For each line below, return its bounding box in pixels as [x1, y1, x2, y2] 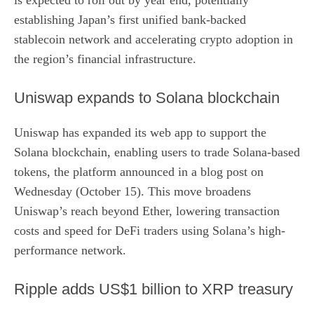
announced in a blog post [120, 164, 247, 179]
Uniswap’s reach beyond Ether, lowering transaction [14, 203, 280, 218]
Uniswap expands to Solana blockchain [14, 88, 280, 107]
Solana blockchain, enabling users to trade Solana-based [14, 144, 300, 159]
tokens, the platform [14, 164, 120, 179]
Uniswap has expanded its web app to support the [14, 125, 266, 139]
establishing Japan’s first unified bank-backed [14, 12, 246, 27]
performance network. [14, 243, 126, 257]
